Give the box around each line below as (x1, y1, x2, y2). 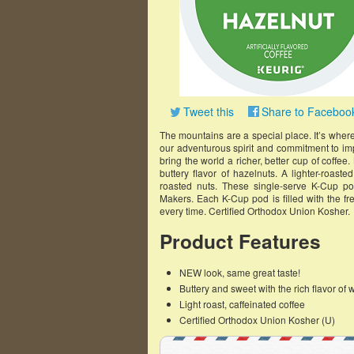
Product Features (160, 227, 321, 255)
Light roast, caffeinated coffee (179, 297, 305, 311)
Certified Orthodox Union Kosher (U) (179, 313, 335, 326)
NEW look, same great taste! (179, 265, 300, 279)
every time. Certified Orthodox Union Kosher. (160, 204, 350, 217)
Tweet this (183, 104, 234, 119)
